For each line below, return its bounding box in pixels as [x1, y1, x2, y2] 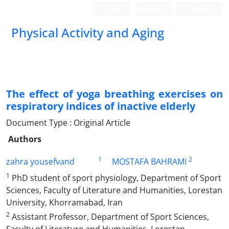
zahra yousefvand [6, 156, 75, 167]
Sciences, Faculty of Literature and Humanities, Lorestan [6, 185, 222, 196]
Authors [8, 133, 41, 145]
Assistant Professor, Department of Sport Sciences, [10, 211, 209, 222]
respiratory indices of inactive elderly [6, 99, 195, 113]
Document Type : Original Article [6, 117, 130, 128]
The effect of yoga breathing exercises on [6, 87, 223, 101]
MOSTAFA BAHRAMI [111, 156, 187, 167]
